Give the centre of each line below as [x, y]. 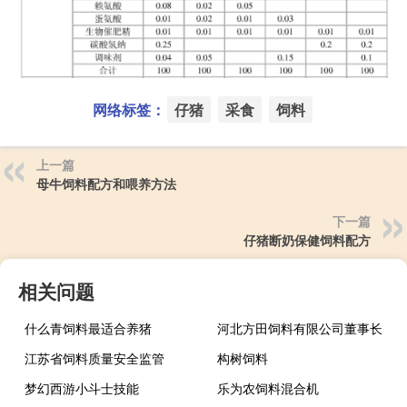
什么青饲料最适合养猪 [88, 328]
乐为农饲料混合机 [268, 387]
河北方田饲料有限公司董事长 [300, 328]
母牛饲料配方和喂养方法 [106, 183]
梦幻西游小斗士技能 [82, 387]
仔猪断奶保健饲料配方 [307, 239]
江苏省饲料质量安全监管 [94, 357]
